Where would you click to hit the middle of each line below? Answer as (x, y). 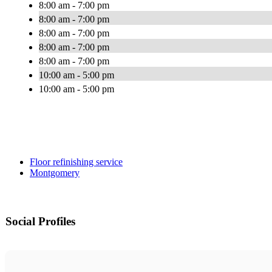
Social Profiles (40, 222)
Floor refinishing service (76, 162)
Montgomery (55, 173)
